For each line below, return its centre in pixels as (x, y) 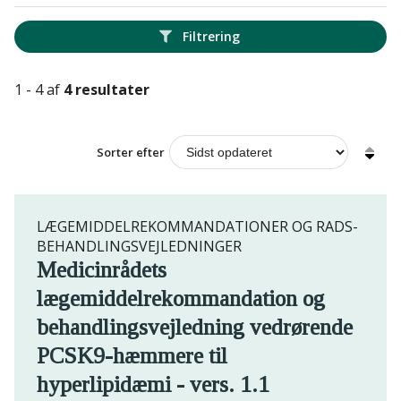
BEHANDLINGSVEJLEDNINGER (139, 247)
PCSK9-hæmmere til (132, 356)
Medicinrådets (102, 270)
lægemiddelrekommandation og (181, 299)
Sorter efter (131, 153)
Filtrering (211, 37)
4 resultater (107, 89)
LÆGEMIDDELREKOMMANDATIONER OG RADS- (197, 227)
